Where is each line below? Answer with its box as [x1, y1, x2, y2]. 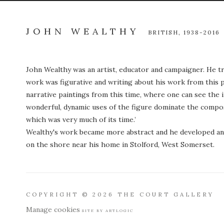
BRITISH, [148, 28, 183, 36]
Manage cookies [26, 205, 80, 214]
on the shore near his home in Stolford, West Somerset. [26, 140, 216, 149]
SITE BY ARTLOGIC [82, 208, 134, 213]
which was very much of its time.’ [26, 115, 136, 124]
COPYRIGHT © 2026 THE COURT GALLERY [26, 190, 214, 198]
